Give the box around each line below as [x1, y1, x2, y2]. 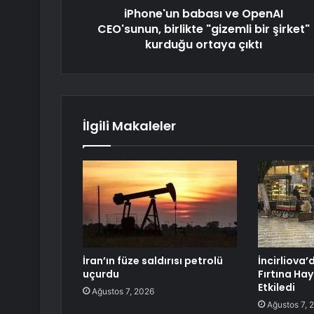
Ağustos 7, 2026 [92, 285, 154, 296]
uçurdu [83, 266, 119, 281]
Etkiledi [257, 280, 295, 294]
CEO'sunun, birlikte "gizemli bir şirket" [97, 20, 310, 37]
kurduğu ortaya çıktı [145, 36, 262, 53]
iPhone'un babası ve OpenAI [124, 5, 283, 22]
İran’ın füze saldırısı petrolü [83, 253, 223, 268]
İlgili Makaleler [83, 116, 176, 135]
